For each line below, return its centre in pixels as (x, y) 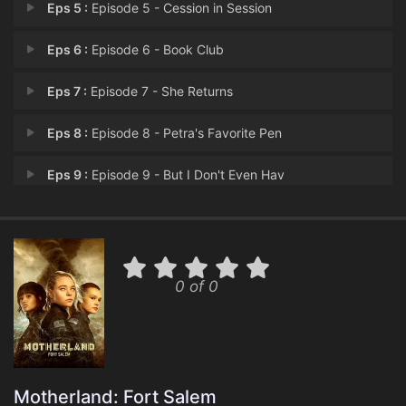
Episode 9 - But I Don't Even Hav (187, 174)
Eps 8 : (68, 133)
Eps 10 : (71, 216)
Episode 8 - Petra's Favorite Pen (185, 133)
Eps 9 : (68, 174)
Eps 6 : (68, 49)
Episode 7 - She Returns (160, 91)
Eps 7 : (68, 91)
